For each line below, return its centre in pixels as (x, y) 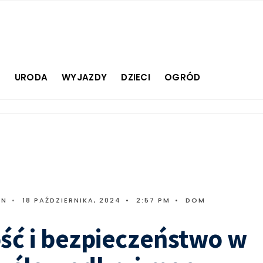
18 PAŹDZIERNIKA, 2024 (71, 200)
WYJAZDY (85, 77)
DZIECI (136, 77)
